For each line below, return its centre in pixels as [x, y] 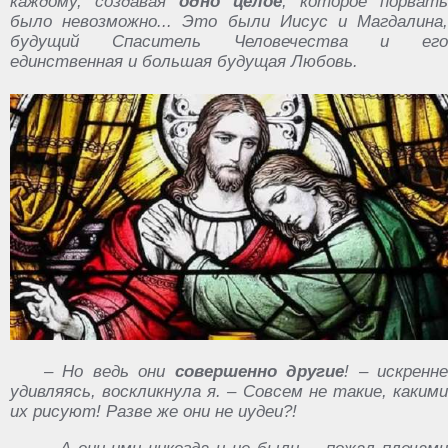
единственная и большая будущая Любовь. [184, 61]
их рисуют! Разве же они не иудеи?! [153, 411]
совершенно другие [255, 371]
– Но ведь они [105, 371]
